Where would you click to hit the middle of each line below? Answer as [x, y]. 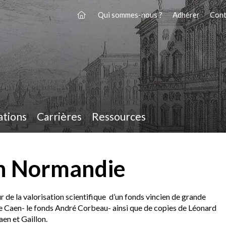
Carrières [60, 116]
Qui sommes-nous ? [130, 15]
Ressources [119, 116]
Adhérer [186, 15]
